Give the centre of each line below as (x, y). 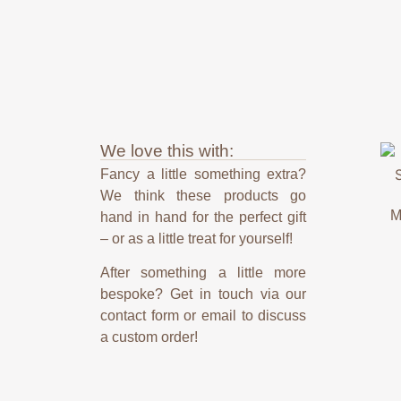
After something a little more (204, 273)
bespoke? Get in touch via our (204, 294)
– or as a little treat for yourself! (196, 238)
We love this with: (167, 150)
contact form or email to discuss (204, 316)
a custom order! (149, 337)
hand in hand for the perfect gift (204, 217)
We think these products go (204, 195)
